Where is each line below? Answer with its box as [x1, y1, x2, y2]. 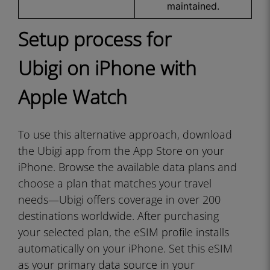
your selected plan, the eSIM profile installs [18, 225, 229, 239]
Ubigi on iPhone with [18, 55, 196, 81]
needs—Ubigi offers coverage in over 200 [18, 192, 221, 207]
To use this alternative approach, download [18, 127, 232, 142]
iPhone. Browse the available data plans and [18, 160, 237, 174]
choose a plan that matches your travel [18, 176, 212, 190]
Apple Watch [18, 84, 127, 110]
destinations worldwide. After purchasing [18, 209, 219, 223]
